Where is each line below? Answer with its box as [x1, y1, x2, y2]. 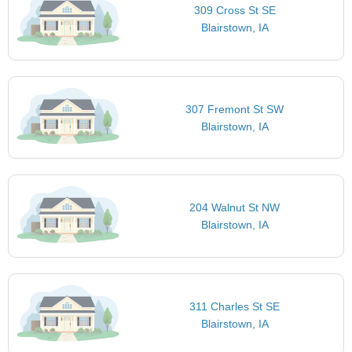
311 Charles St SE [189, 299, 280, 313]
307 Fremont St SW [185, 102, 284, 115]
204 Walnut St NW [189, 201, 280, 214]
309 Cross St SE [193, 4, 276, 17]
